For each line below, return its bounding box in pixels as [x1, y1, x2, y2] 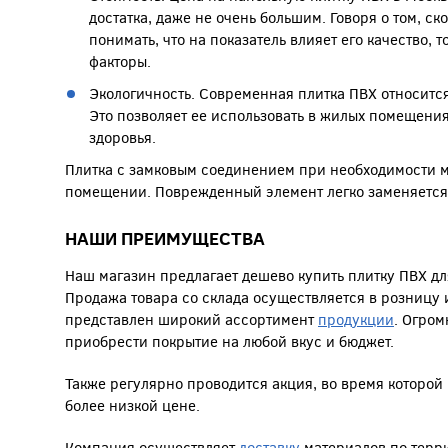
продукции [318, 309, 394, 330]
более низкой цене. [65, 395, 200, 416]
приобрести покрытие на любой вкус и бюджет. [65, 331, 394, 352]
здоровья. [89, 127, 156, 148]
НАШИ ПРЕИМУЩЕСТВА [65, 226, 265, 251]
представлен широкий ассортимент [65, 309, 318, 330]
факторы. [89, 51, 151, 72]
